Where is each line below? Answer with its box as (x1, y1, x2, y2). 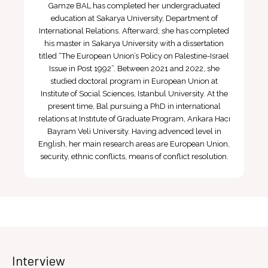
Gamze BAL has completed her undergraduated (48, 1, 220, 10)
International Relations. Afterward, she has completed (39, 26, 229, 35)
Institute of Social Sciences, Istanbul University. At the (40, 89, 228, 98)
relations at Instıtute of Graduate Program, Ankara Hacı (38, 114, 230, 123)
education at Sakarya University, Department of (50, 14, 218, 23)
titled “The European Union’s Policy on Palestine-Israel (39, 51, 229, 60)
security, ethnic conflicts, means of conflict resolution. (39, 152, 229, 161)
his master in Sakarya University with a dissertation (44, 39, 224, 48)
